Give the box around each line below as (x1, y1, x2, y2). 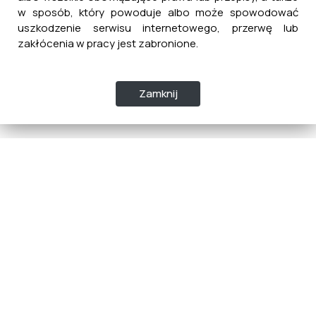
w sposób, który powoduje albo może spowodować (18, 5, 298, 20)
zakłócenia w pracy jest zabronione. (18, 36, 198, 51)
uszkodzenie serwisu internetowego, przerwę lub (18, 20, 298, 35)
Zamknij (138, 86, 178, 101)
